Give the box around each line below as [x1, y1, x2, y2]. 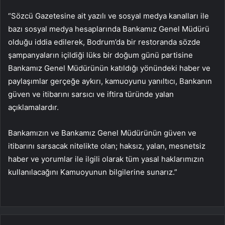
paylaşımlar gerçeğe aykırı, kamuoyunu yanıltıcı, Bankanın [8, 76, 212, 86]
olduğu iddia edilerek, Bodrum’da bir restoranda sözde [8, 37, 200, 47]
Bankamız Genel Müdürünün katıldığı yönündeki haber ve [8, 63, 210, 73]
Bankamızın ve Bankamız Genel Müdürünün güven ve [8, 128, 196, 138]
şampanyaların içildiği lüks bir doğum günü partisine [8, 50, 193, 60]
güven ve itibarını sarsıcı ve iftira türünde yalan [8, 89, 174, 99]
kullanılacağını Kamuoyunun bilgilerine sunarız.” [8, 167, 177, 177]
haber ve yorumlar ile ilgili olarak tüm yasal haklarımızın [8, 154, 204, 164]
